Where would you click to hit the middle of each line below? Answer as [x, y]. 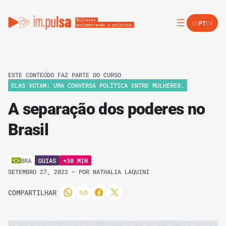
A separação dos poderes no [107, 109]
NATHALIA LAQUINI [121, 172]
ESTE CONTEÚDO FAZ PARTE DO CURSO [65, 75]
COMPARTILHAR [32, 192]
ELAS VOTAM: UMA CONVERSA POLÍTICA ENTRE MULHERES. [98, 85]
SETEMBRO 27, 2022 [40, 172]
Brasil [29, 130]
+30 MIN [75, 160]
